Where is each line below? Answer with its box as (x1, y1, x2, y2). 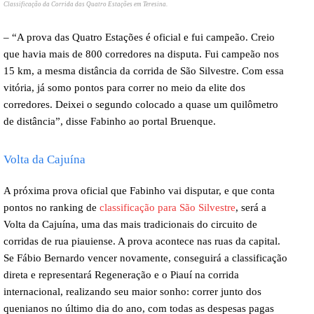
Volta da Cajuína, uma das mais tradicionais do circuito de (4, 219, 257, 230)
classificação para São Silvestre (100, 202, 235, 213)
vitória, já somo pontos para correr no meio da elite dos (4, 82, 245, 93)
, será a (235, 202, 266, 213)
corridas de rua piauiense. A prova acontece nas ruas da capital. (4, 235, 280, 247)
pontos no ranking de (4, 202, 100, 213)
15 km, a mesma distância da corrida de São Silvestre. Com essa (4, 65, 284, 76)
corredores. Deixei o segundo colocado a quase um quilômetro (4, 99, 278, 110)
